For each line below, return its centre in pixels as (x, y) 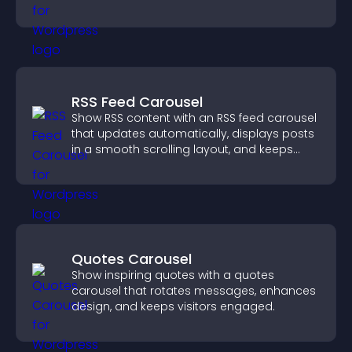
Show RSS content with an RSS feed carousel (194, 118)
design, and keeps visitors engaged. (173, 306)
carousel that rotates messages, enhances (194, 291)
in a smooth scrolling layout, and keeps (182, 149)
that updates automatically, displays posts (193, 134)
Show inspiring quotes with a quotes (173, 275)
